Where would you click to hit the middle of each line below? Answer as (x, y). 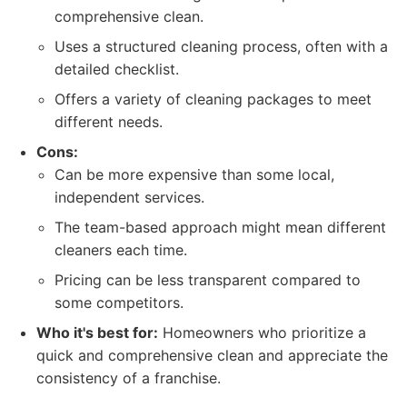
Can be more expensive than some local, (194, 174)
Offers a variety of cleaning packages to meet (213, 99)
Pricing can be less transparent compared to (208, 280)
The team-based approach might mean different (220, 227)
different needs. (109, 122)
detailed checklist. (117, 69)
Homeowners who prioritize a (262, 333)
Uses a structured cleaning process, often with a (221, 46)
